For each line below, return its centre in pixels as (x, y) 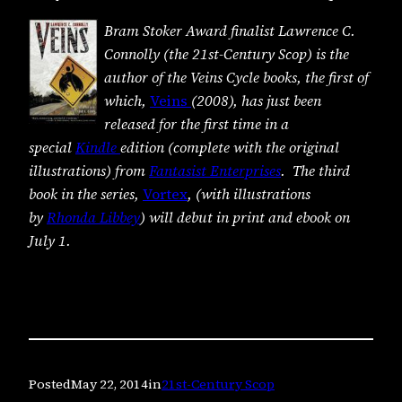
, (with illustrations (249, 193)
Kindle (98, 147)
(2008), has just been (256, 100)
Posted (50, 385)
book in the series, (86, 193)
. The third (315, 170)
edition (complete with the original (230, 147)
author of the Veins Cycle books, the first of (236, 77)
